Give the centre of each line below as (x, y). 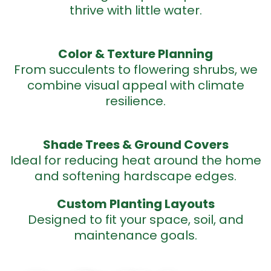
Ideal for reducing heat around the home (135, 160)
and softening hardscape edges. (135, 176)
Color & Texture (108, 54)
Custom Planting (110, 204)
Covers (206, 145)
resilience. (135, 101)
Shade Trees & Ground (113, 145)
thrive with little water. (135, 10)
